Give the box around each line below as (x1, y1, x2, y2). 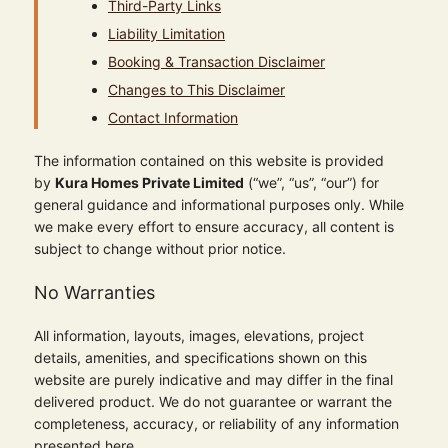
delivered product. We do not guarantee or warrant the (34, 393, 392, 410)
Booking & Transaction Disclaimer (108, 53, 325, 70)
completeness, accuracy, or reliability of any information (34, 415, 399, 432)
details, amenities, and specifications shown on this (34, 349, 367, 366)
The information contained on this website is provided (34, 152, 384, 169)
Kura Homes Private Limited (55, 174, 244, 191)
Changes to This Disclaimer (108, 81, 285, 98)
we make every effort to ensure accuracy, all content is (34, 218, 394, 235)
